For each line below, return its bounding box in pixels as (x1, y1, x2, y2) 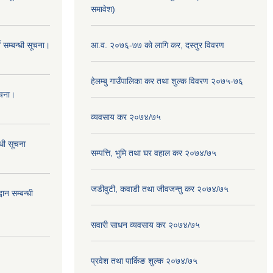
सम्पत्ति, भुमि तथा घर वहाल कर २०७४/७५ (91, 148, 216, 158)
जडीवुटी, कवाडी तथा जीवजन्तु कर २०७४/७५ (91, 184, 229, 194)
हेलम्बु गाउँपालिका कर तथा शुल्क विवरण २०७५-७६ (91, 76, 243, 86)
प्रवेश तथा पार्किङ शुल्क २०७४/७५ (91, 256, 197, 266)
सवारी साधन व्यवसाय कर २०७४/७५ (91, 220, 200, 230)
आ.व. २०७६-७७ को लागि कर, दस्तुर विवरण (91, 40, 224, 50)
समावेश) (91, 4, 115, 14)
